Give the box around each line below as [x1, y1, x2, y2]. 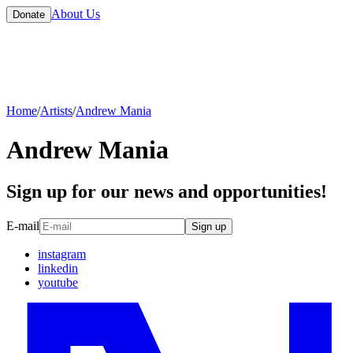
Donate [13, 9, 45, 20]
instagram [38, 247, 86, 261]
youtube [38, 275, 78, 289]
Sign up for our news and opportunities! [6, 180, 327, 202]
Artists [40, 104, 72, 118]
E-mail [6, 218, 39, 232]
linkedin [38, 261, 78, 275]
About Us [51, 7, 100, 20]
